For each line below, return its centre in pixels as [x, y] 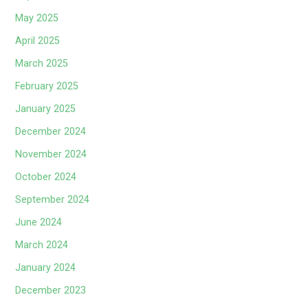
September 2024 [53, 200]
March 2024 [42, 245]
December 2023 [51, 291]
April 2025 [38, 41]
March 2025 [42, 64]
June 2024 [39, 223]
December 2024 [51, 132]
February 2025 [47, 87]
